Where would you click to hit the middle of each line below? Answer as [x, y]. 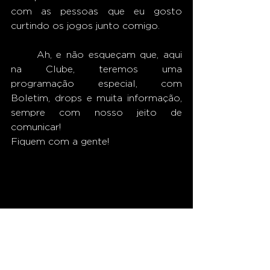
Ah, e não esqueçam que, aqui [24, 55]
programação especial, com [96, 83]
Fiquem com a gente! [60, 141]
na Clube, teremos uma [96, 69]
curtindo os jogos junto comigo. [85, 26]
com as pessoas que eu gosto [96, 11]
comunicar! [36, 127]
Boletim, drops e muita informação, [96, 98]
